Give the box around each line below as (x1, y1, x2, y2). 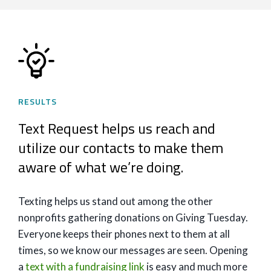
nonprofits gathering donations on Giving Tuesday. (18, 211, 248, 224)
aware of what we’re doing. (18, 156, 183, 178)
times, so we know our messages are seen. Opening (18, 244, 248, 256)
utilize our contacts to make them (18, 137, 223, 158)
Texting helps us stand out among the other (18, 195, 213, 207)
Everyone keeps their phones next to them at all (18, 227, 230, 240)
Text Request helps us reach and (18, 117, 215, 139)
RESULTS (18, 95, 57, 108)
